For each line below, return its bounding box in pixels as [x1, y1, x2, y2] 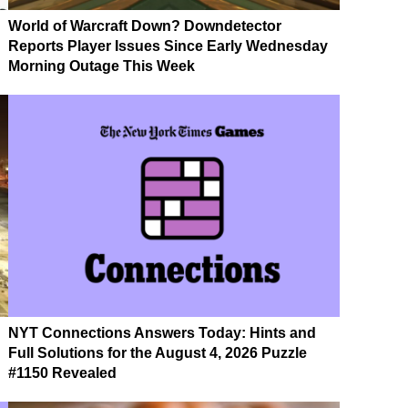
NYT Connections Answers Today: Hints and [8, 325, 316, 342]
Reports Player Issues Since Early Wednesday [8, 38, 328, 55]
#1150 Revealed [8, 365, 117, 382]
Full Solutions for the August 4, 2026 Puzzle [8, 345, 307, 362]
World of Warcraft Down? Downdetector [8, 18, 281, 35]
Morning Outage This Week [8, 58, 195, 75]
